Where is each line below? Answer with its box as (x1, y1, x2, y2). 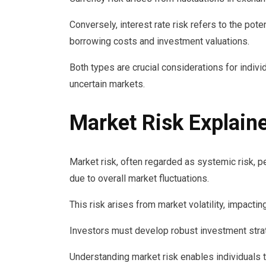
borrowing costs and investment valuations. (69, 36, 249, 47)
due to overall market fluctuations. (69, 173, 209, 185)
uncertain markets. (69, 78, 145, 90)
